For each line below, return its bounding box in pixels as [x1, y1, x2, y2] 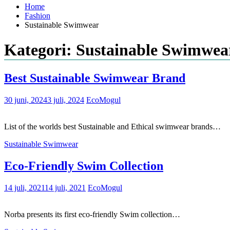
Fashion [25, 11, 50, 20]
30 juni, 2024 [4, 95, 47, 104]
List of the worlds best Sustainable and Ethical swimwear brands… [4, 122, 221, 131]
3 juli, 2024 [47, 95, 84, 104]
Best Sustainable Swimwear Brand [4, 71, 185, 85]
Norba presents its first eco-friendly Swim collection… [4, 209, 180, 219]
